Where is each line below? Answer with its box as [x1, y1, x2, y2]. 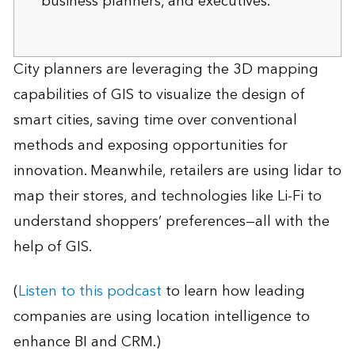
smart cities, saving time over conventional [13, 107, 297, 132]
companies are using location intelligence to [13, 303, 310, 329]
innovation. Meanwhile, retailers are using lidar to [13, 158, 342, 183]
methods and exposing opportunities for [13, 132, 288, 158]
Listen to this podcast [17, 278, 162, 303]
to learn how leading [161, 278, 305, 303]
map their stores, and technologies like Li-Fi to [13, 183, 322, 208]
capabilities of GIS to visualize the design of [13, 82, 305, 107]
